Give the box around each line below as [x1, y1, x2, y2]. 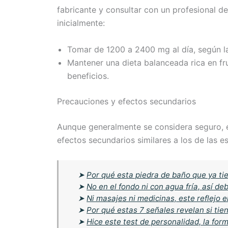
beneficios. [67, 71, 109, 81]
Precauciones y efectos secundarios [57, 96, 196, 107]
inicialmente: [57, 18, 105, 28]
